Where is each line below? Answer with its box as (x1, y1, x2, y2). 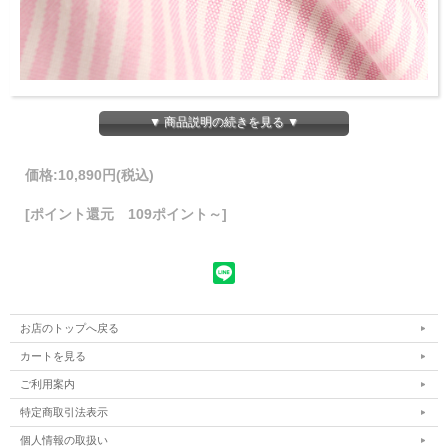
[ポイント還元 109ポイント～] (25, 206, 227, 223)
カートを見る (20, 350, 86, 363)
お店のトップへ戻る (20, 322, 119, 335)
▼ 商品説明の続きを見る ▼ (149, 115, 299, 130)
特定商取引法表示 (20, 406, 108, 419)
